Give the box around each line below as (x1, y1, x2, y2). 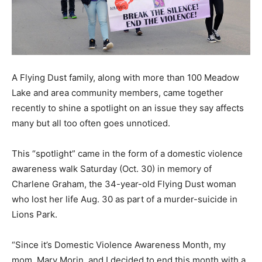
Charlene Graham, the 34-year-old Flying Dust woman (12, 178, 236, 189)
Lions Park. (12, 208, 57, 220)
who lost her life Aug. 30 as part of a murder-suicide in (12, 193, 237, 205)
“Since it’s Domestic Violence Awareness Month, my (12, 239, 226, 250)
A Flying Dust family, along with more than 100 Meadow (12, 71, 239, 83)
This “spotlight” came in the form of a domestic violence (12, 147, 243, 159)
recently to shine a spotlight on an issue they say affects (12, 102, 244, 113)
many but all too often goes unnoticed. (12, 117, 170, 129)
